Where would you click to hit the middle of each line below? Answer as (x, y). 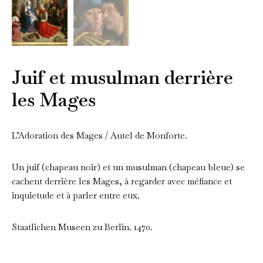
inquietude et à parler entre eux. (76, 195)
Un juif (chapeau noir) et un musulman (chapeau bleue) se (128, 167)
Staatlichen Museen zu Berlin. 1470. (82, 227)
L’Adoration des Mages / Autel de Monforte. (100, 135)
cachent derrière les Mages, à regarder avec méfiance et (122, 181)
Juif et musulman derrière (122, 77)
